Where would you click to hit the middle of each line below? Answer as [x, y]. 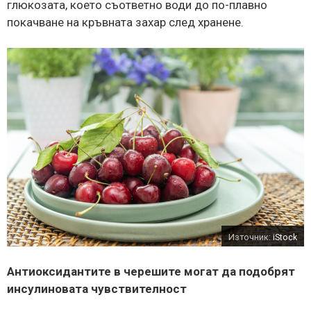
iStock [285, 237]
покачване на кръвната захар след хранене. [125, 22]
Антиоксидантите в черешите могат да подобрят [151, 271]
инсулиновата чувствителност [97, 288]
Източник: [251, 237]
